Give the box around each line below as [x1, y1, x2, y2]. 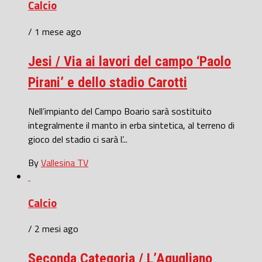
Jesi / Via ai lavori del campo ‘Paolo [28, 53, 231, 70]
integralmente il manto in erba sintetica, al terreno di [28, 118, 235, 132]
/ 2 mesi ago [28, 222, 78, 236]
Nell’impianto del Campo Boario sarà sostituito [28, 104, 212, 118]
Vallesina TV [41, 155, 88, 170]
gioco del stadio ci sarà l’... [28, 132, 127, 146]
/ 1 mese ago [28, 25, 81, 39]
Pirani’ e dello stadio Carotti [28, 74, 187, 91]
